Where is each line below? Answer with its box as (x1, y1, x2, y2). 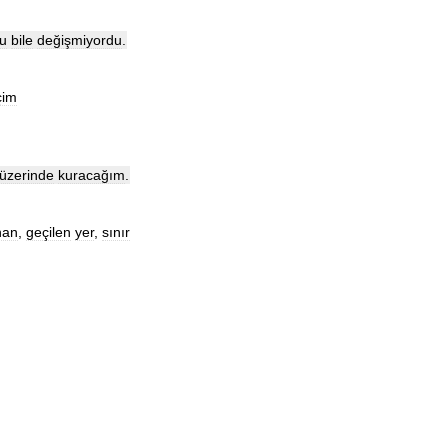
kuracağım (58, 167, 125, 183)
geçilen (26, 224, 71, 240)
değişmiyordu (37, 32, 122, 48)
